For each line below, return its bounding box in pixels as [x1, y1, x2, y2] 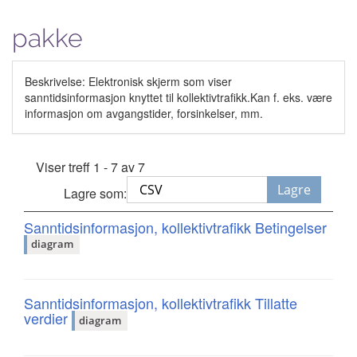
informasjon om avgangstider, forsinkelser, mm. [25, 104, 263, 121]
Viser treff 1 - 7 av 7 [36, 157, 145, 176]
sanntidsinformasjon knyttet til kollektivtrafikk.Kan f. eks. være [25, 88, 332, 105]
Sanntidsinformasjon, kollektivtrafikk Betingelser [24, 216, 327, 237]
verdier [24, 308, 72, 329]
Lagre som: [64, 183, 127, 202]
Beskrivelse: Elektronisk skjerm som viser [25, 73, 232, 89]
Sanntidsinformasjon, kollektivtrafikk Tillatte [24, 292, 297, 314]
